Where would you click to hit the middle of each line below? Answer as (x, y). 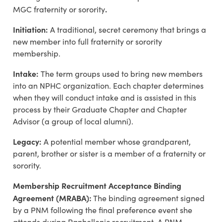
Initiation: (31, 29)
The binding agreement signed (148, 198)
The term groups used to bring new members (122, 74)
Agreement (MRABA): (52, 198)
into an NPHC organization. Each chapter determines (108, 86)
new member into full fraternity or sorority (87, 42)
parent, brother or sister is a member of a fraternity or (109, 154)
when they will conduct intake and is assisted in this (105, 98)
